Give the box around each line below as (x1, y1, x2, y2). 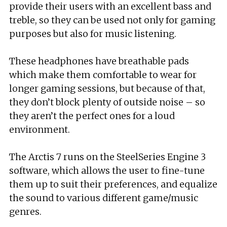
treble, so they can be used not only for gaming (9, 14, 215, 26)
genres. (9, 206, 42, 217)
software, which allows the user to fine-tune (9, 165, 205, 176)
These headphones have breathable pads (9, 55, 189, 67)
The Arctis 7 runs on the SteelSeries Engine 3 (9, 151, 206, 163)
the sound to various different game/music (9, 192, 198, 204)
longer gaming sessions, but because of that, (9, 83, 205, 94)
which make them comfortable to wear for (9, 69, 197, 81)
